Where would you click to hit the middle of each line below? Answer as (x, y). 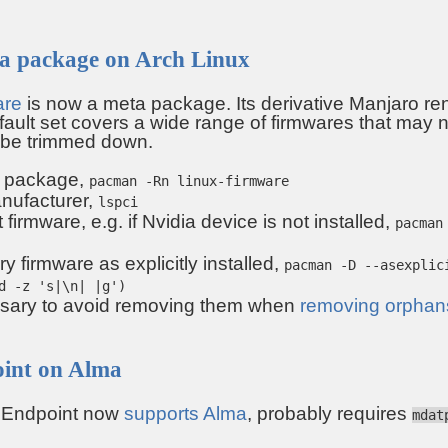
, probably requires (329, 414)
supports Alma (185, 414)
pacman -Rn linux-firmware (189, 180)
